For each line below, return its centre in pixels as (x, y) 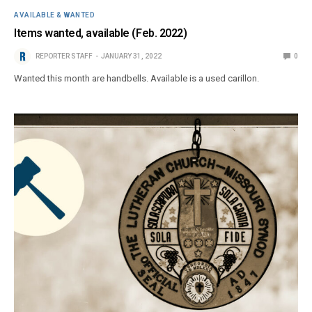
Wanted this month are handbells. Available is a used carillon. (137, 78)
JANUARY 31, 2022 (131, 56)
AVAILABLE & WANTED (54, 15)
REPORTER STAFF (64, 56)
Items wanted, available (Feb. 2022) (101, 33)
